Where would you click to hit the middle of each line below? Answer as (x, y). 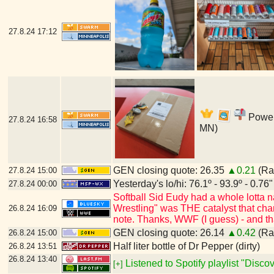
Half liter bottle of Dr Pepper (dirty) (186, 246)
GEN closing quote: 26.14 (170, 233)
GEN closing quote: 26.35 (170, 170)
